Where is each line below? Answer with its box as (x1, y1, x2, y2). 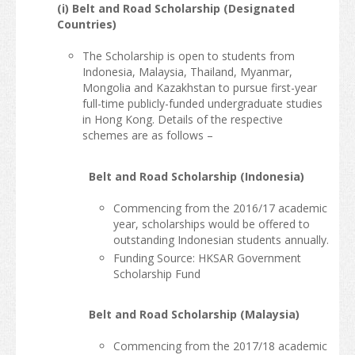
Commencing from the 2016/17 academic (113, 200, 327, 216)
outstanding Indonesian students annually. (113, 231, 329, 247)
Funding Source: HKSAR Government (113, 250, 301, 265)
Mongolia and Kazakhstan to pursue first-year (82, 80, 317, 96)
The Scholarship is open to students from (82, 48, 295, 64)
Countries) (57, 17, 117, 32)
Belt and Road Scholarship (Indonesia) (89, 168, 305, 184)
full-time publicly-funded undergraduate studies (82, 96, 323, 112)
